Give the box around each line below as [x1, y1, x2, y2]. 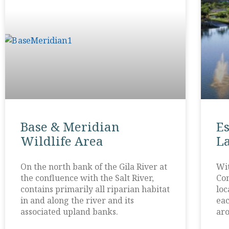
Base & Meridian [20, 118, 120, 135]
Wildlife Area [20, 132, 103, 150]
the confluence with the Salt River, [20, 172, 154, 184]
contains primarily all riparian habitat [20, 184, 170, 195]
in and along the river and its [20, 195, 134, 207]
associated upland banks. [20, 206, 118, 218]
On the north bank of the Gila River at [20, 161, 167, 173]
